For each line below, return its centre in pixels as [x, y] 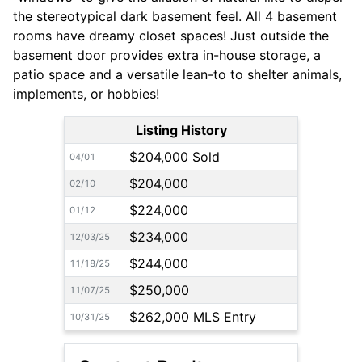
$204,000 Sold [175, 157]
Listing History [181, 130]
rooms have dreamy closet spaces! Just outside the [171, 36]
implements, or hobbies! [86, 94]
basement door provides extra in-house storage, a [167, 55]
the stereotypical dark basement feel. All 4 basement [175, 17]
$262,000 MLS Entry [193, 317]
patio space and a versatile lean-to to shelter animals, [177, 75]
